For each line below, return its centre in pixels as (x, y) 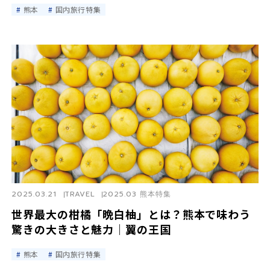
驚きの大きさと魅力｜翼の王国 (91, 229)
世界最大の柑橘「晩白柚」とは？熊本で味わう (131, 214)
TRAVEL (80, 194)
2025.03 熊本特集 (137, 194)
